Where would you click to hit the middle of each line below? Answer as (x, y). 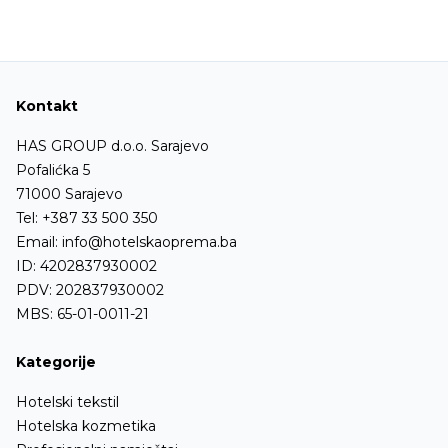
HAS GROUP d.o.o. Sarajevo (112, 145)
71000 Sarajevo (69, 193)
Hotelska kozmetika (86, 425)
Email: (39, 241)
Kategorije (56, 361)
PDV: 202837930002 (90, 289)
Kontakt (47, 105)
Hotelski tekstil (67, 401)
